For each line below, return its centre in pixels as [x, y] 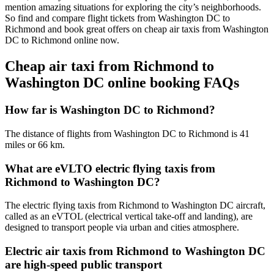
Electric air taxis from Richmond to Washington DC [135, 251]
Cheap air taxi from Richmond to [109, 66]
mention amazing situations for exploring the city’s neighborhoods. [133, 7]
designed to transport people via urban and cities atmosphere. [122, 228]
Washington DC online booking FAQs [122, 83]
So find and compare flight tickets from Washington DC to [117, 18]
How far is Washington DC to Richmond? [110, 110]
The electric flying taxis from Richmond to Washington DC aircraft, [135, 206]
